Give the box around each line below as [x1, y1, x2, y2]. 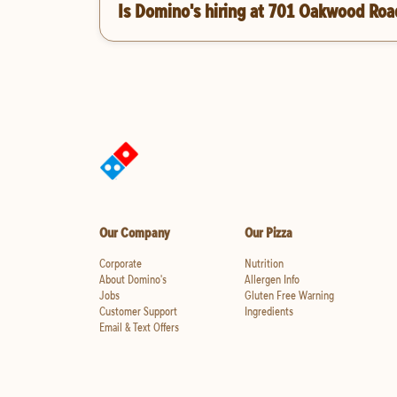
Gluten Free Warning [244, 287, 334, 304]
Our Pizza [244, 223, 292, 242]
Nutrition [244, 255, 284, 272]
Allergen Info [244, 271, 300, 288]
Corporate [99, 255, 142, 272]
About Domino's [99, 271, 167, 288]
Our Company [99, 223, 170, 242]
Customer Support [99, 303, 177, 320]
